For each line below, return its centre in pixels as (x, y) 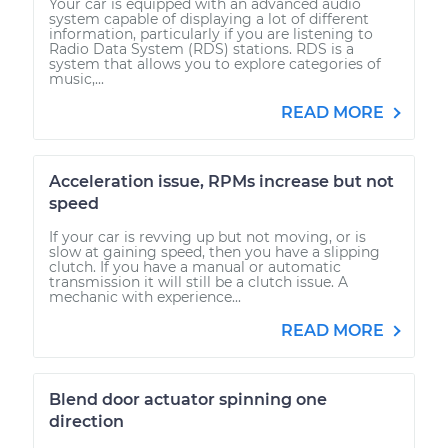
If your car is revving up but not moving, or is (207, 236)
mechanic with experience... (145, 296)
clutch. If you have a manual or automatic (195, 266)
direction (86, 421)
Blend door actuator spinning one (188, 399)
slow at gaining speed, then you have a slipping (214, 251)
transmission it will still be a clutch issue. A (198, 281)
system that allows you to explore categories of (215, 63)
